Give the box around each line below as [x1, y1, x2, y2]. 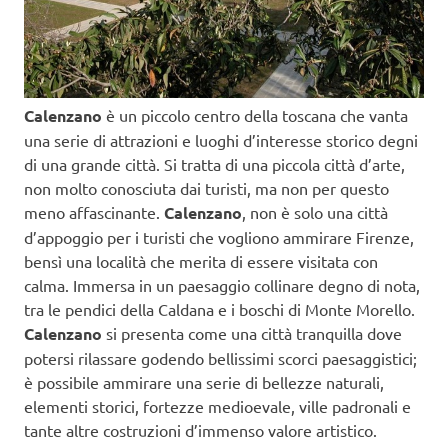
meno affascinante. [24, 202, 164, 223]
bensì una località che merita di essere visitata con [24, 251, 378, 272]
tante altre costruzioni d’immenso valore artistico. [24, 420, 377, 441]
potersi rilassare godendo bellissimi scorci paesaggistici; [24, 348, 417, 369]
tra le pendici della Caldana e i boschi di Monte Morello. [24, 299, 415, 320]
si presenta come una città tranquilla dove [102, 323, 402, 344]
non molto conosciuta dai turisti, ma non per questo [24, 178, 389, 199]
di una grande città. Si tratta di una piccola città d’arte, [24, 154, 405, 175]
